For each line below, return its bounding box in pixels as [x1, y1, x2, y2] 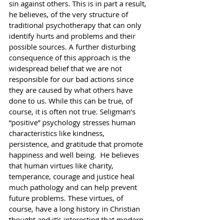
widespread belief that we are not [9, 63, 124, 73]
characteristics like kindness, [9, 128, 107, 138]
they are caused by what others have [9, 84, 135, 95]
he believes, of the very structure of [9, 9, 130, 19]
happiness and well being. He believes [9, 149, 141, 160]
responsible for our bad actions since [9, 74, 136, 84]
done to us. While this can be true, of [9, 95, 135, 106]
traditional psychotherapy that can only [9, 20, 143, 30]
